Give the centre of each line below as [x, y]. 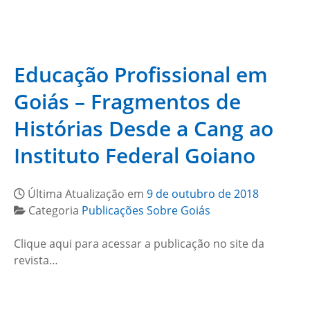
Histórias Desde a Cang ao [144, 128]
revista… [36, 260]
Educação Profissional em [141, 74]
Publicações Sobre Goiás [146, 210]
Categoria [55, 210]
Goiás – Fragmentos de [127, 101]
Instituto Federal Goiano [135, 155]
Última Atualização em [87, 194]
